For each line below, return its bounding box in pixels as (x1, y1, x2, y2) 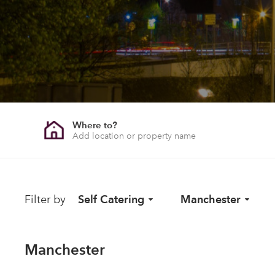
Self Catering (78, 193, 144, 206)
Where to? (72, 118, 117, 131)
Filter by (25, 193, 66, 206)
